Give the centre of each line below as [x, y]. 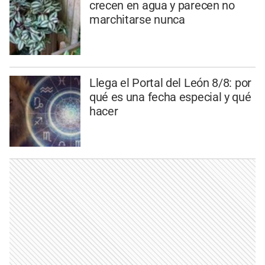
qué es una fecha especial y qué [170, 97]
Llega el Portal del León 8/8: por [170, 83]
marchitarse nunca [137, 19]
